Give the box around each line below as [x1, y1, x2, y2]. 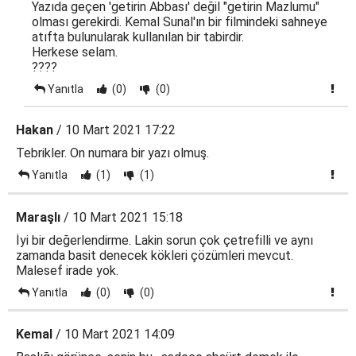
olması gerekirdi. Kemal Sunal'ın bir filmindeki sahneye [32, 14, 327, 29]
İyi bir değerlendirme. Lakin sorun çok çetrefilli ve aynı [16, 233, 313, 248]
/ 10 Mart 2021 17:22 [53, 122, 176, 137]
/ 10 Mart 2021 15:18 [60, 210, 183, 225]
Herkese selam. [32, 44, 118, 60]
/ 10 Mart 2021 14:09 [52, 327, 175, 342]
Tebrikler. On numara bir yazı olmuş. [16, 145, 209, 161]
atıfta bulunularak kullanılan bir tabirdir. [32, 29, 244, 44]
